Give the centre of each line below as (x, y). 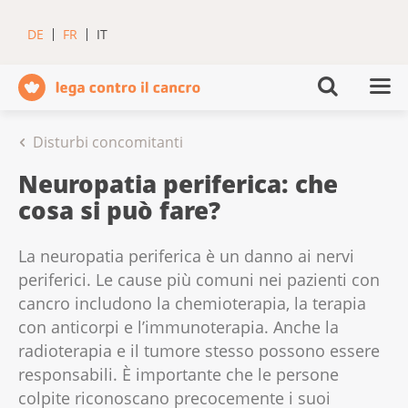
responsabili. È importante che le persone (178, 375)
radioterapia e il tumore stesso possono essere (199, 351)
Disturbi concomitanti (108, 142)
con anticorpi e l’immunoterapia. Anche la (178, 327)
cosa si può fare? (119, 210)
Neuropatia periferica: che (178, 184)
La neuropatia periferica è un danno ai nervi (186, 256)
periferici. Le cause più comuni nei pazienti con (199, 280)
